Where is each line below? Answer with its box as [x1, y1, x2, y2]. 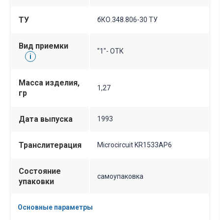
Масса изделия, [19, 78, 80, 88]
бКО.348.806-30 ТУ [97, 16, 158, 24]
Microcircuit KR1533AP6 [97, 141, 172, 149]
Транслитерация [19, 140, 82, 150]
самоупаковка [97, 172, 143, 181]
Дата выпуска [19, 114, 73, 124]
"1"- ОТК [97, 47, 124, 55]
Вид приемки [19, 41, 68, 51]
